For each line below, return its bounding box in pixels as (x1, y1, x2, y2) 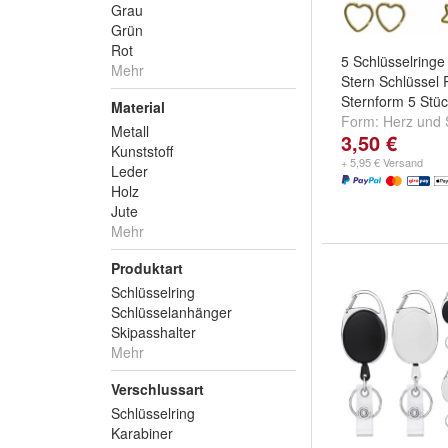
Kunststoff (111, 141, 173, 161)
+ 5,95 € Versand (341, 154, 423, 170)
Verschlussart (111, 379, 204, 399)
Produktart (111, 258, 183, 278)
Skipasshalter (111, 322, 196, 342)
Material (111, 97, 165, 117)
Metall (111, 121, 149, 141)
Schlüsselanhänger (111, 302, 232, 322)
